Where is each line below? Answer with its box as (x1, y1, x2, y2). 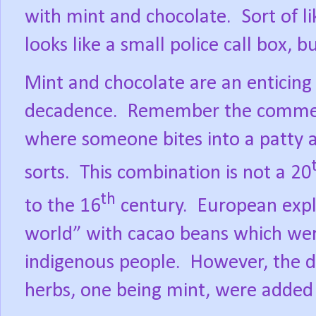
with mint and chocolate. (25, 7, 231, 28)
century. (116, 195, 188, 217)
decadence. (25, 102, 118, 123)
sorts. (25, 163, 70, 184)
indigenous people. (25, 252, 181, 273)
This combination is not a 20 (80, 163, 312, 184)
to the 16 (25, 195, 101, 217)
